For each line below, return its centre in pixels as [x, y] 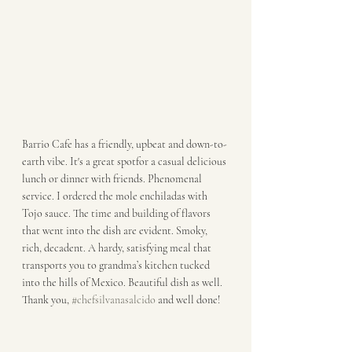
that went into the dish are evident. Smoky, [116, 231]
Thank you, [47, 300]
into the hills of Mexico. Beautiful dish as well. [123, 282]
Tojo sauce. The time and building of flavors [117, 213]
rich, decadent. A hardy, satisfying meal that [118, 248]
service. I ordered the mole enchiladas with [116, 196]
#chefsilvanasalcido [114, 300]
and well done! [188, 300]
